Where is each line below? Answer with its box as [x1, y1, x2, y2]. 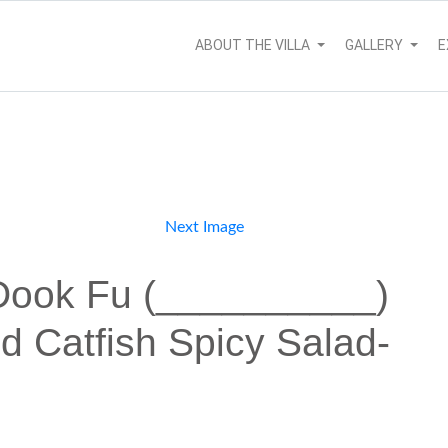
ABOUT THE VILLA [195, 37, 314, 54]
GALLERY [345, 37, 407, 54]
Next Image [164, 219, 244, 236]
